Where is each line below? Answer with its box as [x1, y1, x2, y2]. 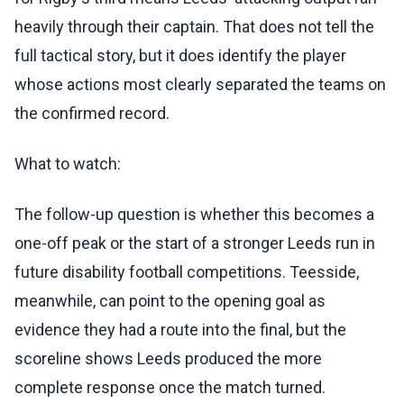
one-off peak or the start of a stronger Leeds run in [14, 234, 375, 253]
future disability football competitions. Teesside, [14, 262, 359, 282]
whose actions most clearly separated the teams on [14, 75, 386, 95]
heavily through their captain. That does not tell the [14, 17, 374, 37]
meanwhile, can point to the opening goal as [14, 291, 326, 311]
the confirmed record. [14, 104, 170, 124]
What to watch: [14, 154, 121, 174]
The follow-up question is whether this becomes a [14, 205, 374, 225]
